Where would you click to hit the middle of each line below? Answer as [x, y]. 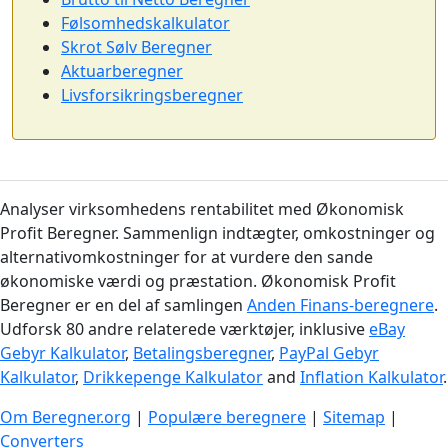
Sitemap [354, 417]
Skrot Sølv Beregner [136, 46]
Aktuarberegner [122, 70]
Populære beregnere [227, 417]
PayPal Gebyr [329, 353]
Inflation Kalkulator [371, 377]
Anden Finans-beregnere [340, 305]
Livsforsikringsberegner [152, 94]
